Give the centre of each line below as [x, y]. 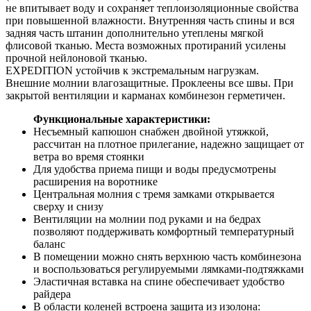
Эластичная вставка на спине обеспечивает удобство [159, 281]
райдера [52, 294]
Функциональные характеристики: [122, 119]
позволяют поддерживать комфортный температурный [164, 231]
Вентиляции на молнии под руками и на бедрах [147, 219]
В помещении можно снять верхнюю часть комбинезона [167, 256]
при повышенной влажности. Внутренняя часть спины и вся [150, 20]
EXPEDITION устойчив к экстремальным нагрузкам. [132, 70]
